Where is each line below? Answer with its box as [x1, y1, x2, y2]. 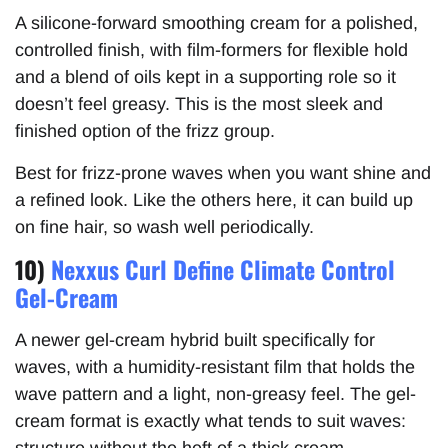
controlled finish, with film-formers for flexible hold [15, 40, 408, 61]
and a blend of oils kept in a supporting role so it [15, 67, 396, 88]
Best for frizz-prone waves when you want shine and [15, 162, 431, 183]
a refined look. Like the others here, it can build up [15, 189, 413, 210]
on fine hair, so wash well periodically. [15, 216, 314, 237]
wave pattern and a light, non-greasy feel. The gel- [15, 383, 416, 404]
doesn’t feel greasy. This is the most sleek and [15, 94, 383, 115]
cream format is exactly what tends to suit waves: [15, 410, 406, 431]
